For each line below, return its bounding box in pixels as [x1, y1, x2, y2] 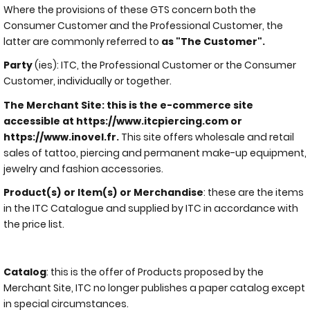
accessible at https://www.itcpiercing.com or [3, 113, 242, 128]
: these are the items [203, 185, 304, 199]
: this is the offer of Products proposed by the [46, 265, 264, 279]
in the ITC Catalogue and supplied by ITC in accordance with [3, 201, 298, 215]
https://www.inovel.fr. [3, 129, 119, 144]
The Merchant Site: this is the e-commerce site [3, 98, 253, 112]
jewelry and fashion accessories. [3, 161, 163, 176]
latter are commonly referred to [3, 34, 161, 48]
